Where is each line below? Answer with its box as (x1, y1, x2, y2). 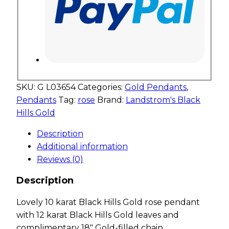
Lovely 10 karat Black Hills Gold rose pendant (16, 197, 200, 207)
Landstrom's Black (126, 95, 200, 105)
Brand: (97, 95, 126, 105)
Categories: (78, 82, 125, 92)
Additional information (37, 141, 128, 151)
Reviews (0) (37, 154, 83, 164)
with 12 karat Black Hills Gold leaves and (16, 210, 179, 220)
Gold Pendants (125, 82, 187, 92)
